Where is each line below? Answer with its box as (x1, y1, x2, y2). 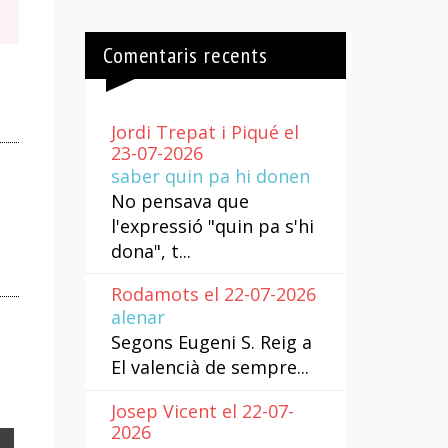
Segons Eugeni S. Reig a (110, 330, 312, 355)
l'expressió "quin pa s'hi (110, 213, 314, 238)
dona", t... (110, 238, 191, 263)
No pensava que (110, 188, 249, 213)
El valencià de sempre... (110, 355, 309, 380)
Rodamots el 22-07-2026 (110, 282, 316, 307)
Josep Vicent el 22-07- (110, 399, 294, 424)
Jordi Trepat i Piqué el (110, 119, 299, 144)
